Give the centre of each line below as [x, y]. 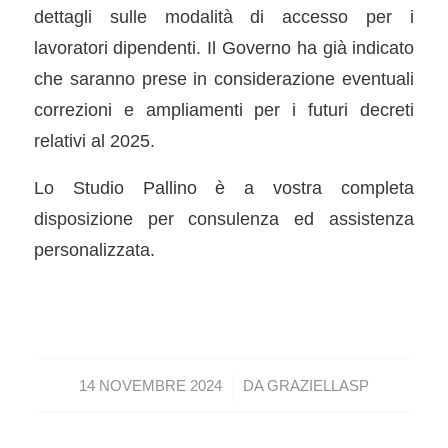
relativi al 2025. [94, 141]
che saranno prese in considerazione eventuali [224, 79]
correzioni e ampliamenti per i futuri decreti [224, 110]
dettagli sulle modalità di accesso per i [224, 17]
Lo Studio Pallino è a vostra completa [224, 187]
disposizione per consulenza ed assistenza [224, 218]
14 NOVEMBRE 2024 [150, 386]
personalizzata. [94, 249]
